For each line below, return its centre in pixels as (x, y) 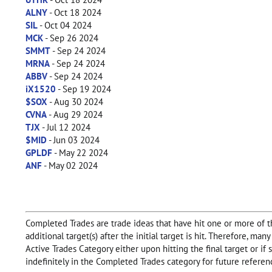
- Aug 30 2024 (75, 102)
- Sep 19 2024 (83, 89)
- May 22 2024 (80, 153)
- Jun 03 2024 (73, 140)
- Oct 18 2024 (74, 12)
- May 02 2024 (70, 165)
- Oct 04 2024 (65, 25)
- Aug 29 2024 (75, 114)
